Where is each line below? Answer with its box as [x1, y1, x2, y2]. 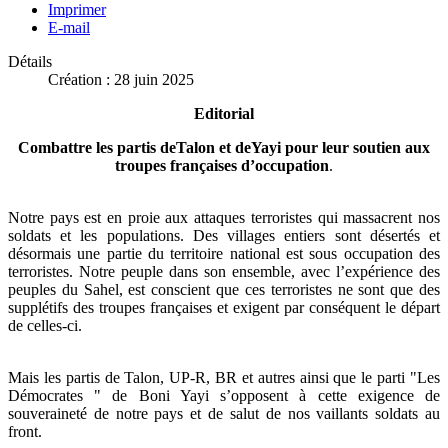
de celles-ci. [8, 317, 82, 335]
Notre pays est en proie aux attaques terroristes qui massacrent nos [8, 209, 440, 227]
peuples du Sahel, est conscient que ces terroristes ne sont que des [8, 281, 440, 299]
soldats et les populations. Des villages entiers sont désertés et [8, 227, 440, 245]
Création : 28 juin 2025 [48, 71, 194, 89]
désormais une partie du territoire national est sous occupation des [8, 245, 440, 263]
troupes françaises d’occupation [115, 157, 329, 175]
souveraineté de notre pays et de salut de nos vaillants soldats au [8, 405, 440, 423]
